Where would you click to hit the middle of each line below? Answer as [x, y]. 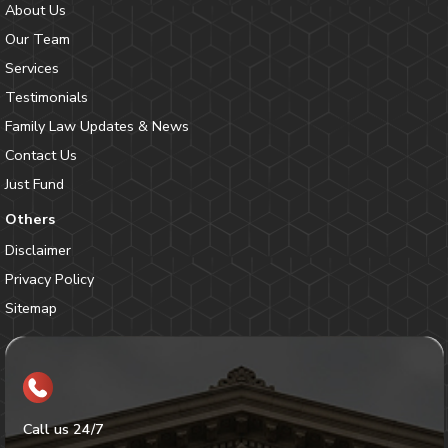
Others [29, 218]
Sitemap [30, 308]
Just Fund [34, 183]
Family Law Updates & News [96, 125]
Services [31, 67]
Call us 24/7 [63, 428]
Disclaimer [37, 250]
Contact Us [40, 154]
